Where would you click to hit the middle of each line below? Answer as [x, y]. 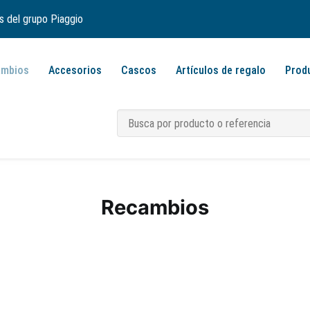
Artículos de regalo [221, 70]
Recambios [155, 207]
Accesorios [75, 70]
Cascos [139, 70]
